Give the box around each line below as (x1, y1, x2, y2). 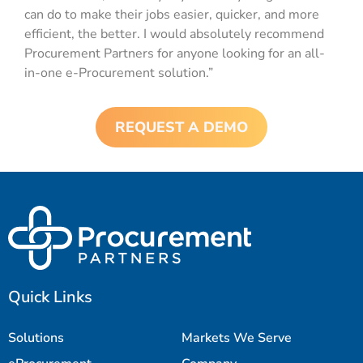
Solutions (8, 328, 64, 347)
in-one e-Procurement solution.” (24, 64, 213, 83)
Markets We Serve (181, 328, 292, 347)
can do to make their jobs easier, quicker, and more (24, 6, 319, 24)
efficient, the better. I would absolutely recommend (24, 25, 324, 44)
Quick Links (8, 285, 92, 308)
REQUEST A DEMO (115, 117, 248, 138)
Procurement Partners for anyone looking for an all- (24, 45, 325, 63)
